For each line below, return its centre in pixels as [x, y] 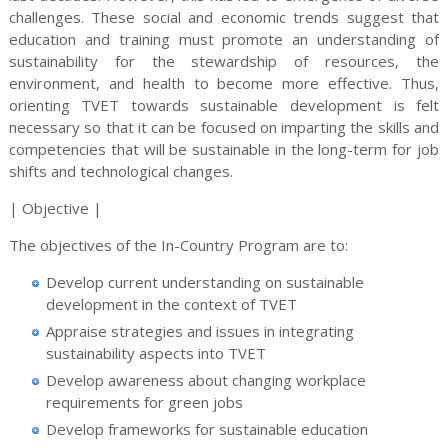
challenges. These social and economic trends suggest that [224, 16]
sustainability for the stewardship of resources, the [224, 60]
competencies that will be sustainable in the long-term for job [224, 148]
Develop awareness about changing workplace [206, 379]
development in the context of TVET [172, 303]
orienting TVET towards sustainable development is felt [224, 104]
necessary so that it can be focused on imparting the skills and [224, 126]
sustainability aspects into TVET [156, 352]
